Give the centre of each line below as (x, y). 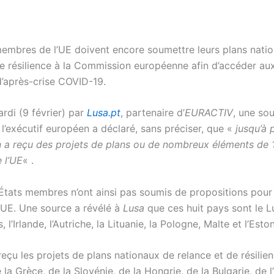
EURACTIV (209, 113)
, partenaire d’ (153, 113)
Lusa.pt (104, 113)
